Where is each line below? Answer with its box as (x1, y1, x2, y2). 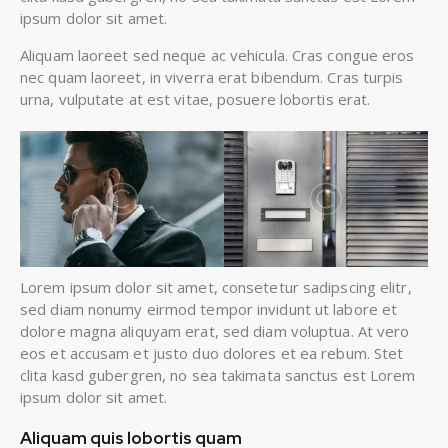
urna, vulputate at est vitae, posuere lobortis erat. (20, 88, 371, 109)
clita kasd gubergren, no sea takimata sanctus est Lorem (20, 364, 416, 385)
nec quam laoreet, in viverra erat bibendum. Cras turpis (20, 66, 404, 87)
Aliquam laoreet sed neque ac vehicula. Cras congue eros (20, 44, 415, 65)
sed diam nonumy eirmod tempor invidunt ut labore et (20, 298, 398, 319)
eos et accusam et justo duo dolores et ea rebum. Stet (20, 342, 404, 363)
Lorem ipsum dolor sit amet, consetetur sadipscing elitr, (20, 276, 412, 297)
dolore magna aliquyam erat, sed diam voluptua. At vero (20, 320, 410, 341)
